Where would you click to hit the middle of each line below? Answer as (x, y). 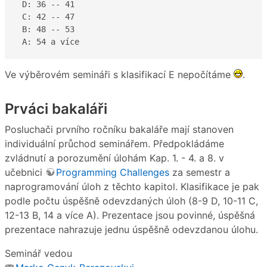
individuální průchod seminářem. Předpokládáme (114, 144)
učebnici (25, 173)
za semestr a (200, 173)
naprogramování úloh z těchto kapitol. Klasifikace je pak (132, 187)
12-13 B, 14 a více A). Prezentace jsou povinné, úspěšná (130, 215)
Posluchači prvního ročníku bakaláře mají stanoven (119, 130)
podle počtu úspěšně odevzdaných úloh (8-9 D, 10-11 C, (131, 201)
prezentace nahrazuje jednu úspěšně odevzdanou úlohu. (131, 230)
